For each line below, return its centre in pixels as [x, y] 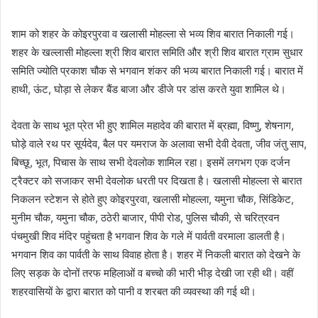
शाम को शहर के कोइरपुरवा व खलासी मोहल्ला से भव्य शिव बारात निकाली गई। [154, 34]
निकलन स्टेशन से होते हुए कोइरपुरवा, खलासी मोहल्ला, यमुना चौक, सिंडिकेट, [153, 199]
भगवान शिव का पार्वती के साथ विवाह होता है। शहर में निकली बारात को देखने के [156, 254]
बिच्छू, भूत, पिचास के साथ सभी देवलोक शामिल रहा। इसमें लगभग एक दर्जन [151, 162]
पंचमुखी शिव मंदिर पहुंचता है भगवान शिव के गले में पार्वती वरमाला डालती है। [149, 236]
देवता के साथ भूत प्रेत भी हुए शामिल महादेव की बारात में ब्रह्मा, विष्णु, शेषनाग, [153, 125]
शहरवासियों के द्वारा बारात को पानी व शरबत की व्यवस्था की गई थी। [134, 291]
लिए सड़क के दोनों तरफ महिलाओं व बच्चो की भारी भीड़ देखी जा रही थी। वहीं [152, 273]
